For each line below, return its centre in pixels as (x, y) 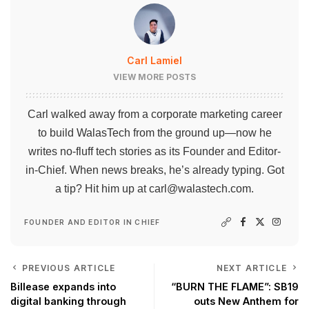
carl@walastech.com (200, 188)
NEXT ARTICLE (251, 268)
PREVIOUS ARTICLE (69, 268)
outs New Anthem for (246, 301)
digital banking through (68, 301)
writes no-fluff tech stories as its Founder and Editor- (154, 151)
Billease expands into (63, 286)
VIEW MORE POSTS (154, 77)
